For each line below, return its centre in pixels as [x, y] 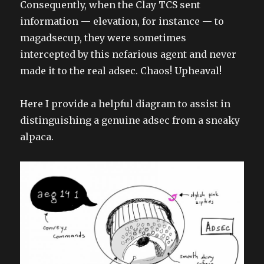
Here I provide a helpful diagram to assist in [126, 103]
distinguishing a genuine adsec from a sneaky [130, 120]
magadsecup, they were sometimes [103, 37]
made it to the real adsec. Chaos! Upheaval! [121, 70]
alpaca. [37, 136]
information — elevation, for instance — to [122, 21]
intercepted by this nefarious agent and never [128, 54]
